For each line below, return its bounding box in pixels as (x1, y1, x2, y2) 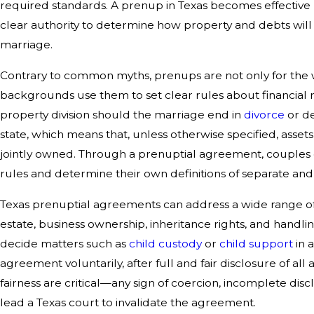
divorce (244, 108, 285, 122)
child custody (129, 236, 202, 250)
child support (219, 236, 293, 250)
